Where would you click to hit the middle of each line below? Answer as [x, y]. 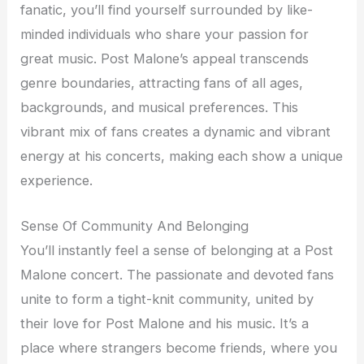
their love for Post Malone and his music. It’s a [165, 324]
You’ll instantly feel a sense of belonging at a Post [177, 251]
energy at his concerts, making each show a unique [182, 156]
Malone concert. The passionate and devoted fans [178, 275]
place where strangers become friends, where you [179, 348]
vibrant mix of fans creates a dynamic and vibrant [176, 132]
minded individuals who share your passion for [165, 35]
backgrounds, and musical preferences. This [160, 108]
